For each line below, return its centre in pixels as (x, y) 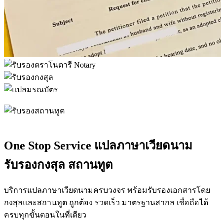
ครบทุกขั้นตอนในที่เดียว (45, 215)
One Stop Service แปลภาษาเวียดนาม (98, 145)
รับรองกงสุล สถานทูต (58, 165)
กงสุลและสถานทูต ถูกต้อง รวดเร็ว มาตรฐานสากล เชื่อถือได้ (106, 202)
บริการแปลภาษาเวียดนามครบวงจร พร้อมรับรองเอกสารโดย (107, 190)
